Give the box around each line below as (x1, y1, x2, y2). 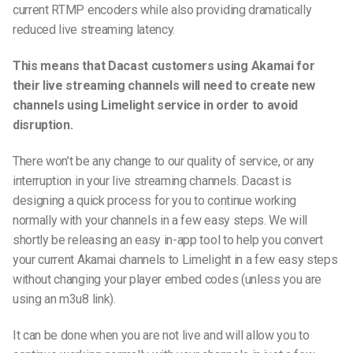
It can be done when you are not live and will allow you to (13, 327, 310, 343)
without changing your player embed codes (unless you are (13, 271, 322, 287)
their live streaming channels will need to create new (13, 78, 316, 94)
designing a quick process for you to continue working (13, 192, 297, 208)
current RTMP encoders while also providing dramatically (13, 2, 312, 18)
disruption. (13, 117, 73, 133)
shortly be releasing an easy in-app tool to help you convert (13, 232, 323, 247)
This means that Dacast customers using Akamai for (13, 58, 315, 74)
